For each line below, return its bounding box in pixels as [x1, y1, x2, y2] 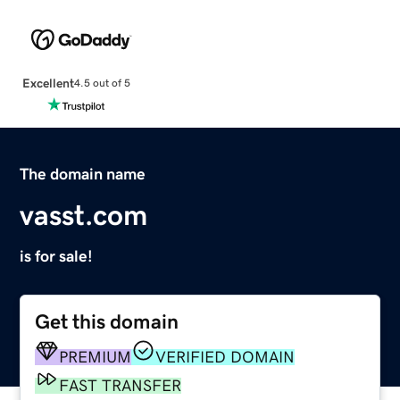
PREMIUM [59, 348, 132, 365]
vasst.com [20, 200, 148, 229]
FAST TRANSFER [59, 377, 182, 394]
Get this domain [35, 311, 179, 332]
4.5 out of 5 [73, 78, 130, 89]
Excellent [21, 76, 74, 89]
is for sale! [20, 247, 94, 264]
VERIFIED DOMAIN [155, 348, 296, 365]
